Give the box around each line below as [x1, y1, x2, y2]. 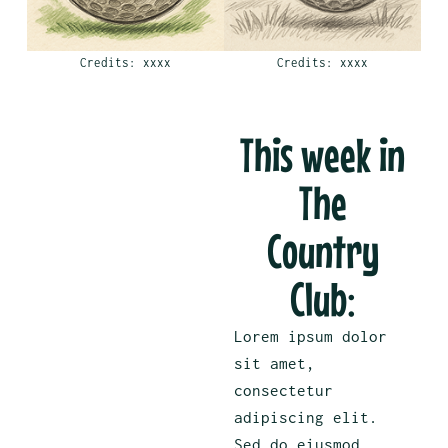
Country [266, 223, 379, 279]
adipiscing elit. [234, 408, 378, 427]
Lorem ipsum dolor [234, 327, 387, 346]
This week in [240, 127, 406, 183]
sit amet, [234, 354, 315, 373]
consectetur [234, 381, 333, 400]
